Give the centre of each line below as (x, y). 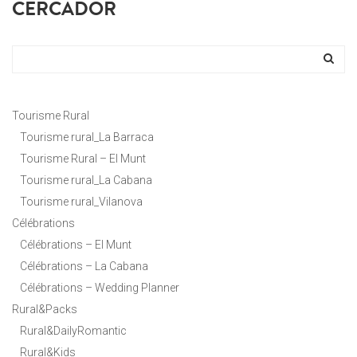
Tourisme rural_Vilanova (81, 202)
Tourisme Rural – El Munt (83, 159)
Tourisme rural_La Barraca (87, 137)
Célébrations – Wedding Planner (100, 288)
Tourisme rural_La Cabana (86, 180)
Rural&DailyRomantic (73, 331)
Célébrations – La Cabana (84, 266)
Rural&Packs (45, 309)
